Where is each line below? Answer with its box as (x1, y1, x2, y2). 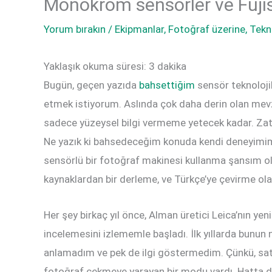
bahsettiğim (139, 79, 195, 92)
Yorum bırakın (44, 23, 106, 36)
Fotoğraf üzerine (168, 23, 245, 36)
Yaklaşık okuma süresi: (44, 60, 146, 73)
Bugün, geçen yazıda (44, 79, 139, 92)
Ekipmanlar (115, 23, 164, 36)
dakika (157, 60, 186, 73)
